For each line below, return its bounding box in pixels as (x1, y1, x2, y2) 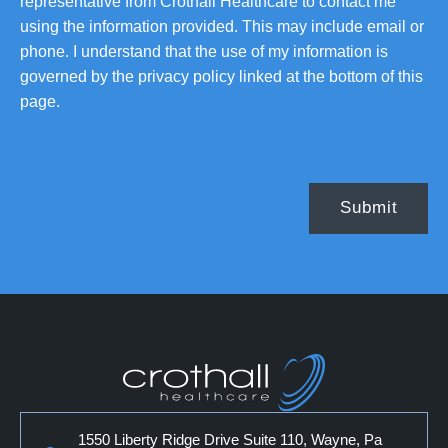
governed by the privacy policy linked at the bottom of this (20, 67, 423, 85)
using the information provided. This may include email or (20, 17, 424, 35)
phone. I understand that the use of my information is (20, 42, 388, 60)
